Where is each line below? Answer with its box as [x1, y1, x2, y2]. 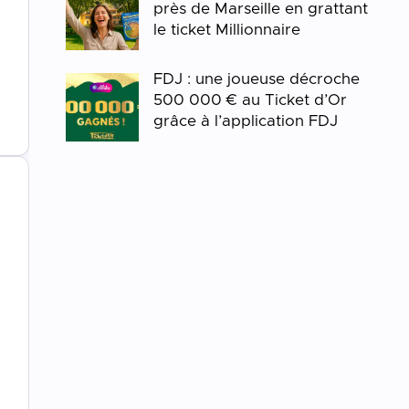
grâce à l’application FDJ [153, 113, 339, 129]
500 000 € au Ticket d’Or [153, 92, 348, 108]
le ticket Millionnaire [153, 22, 301, 37]
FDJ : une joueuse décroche [153, 71, 361, 87]
